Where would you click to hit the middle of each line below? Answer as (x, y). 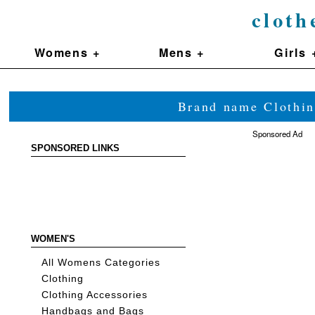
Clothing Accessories (95, 295)
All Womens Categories (101, 263)
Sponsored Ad (278, 133)
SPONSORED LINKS (76, 149)
